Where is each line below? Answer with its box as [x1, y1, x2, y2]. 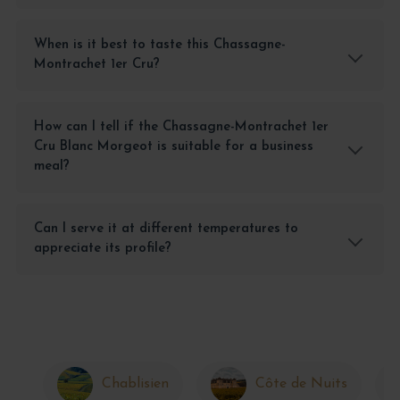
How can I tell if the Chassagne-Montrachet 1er [33, 121, 329, 135]
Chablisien [101, 377, 169, 392]
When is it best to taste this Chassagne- [33, 38, 286, 53]
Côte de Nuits [254, 377, 347, 392]
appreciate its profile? [33, 242, 171, 256]
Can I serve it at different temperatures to [33, 222, 298, 237]
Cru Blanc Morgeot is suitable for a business [33, 140, 313, 154]
